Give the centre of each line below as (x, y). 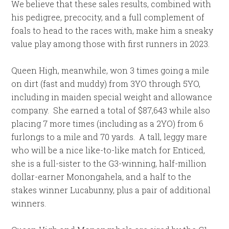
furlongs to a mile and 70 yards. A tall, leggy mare (109, 137)
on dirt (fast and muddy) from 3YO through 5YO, (106, 84)
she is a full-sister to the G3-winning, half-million (109, 163)
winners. (29, 203)
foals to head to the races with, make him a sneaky (112, 30)
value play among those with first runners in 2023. (111, 44)
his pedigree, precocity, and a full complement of (108, 17)
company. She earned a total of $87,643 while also (111, 110)
